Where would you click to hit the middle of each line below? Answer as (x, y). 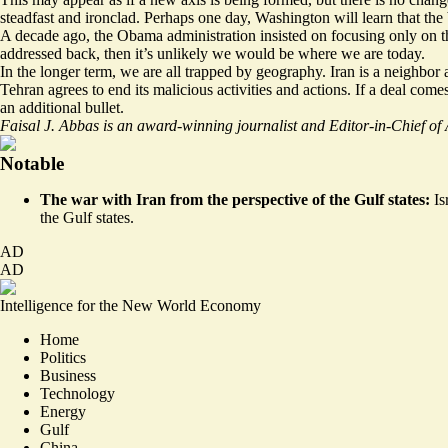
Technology (77, 393)
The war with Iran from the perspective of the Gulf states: (237, 199)
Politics (63, 357)
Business (68, 375)
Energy (63, 411)
